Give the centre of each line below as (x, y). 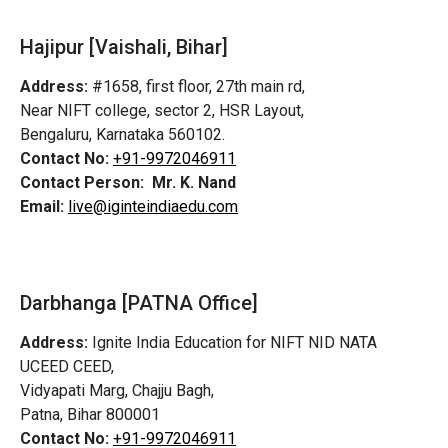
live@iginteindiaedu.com (153, 206)
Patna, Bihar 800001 (90, 415)
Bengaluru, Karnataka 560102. (122, 134)
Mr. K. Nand (194, 182)
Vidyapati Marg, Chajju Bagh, (117, 391)
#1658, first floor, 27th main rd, (196, 86)
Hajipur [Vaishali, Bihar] (124, 46)
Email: (42, 206)
